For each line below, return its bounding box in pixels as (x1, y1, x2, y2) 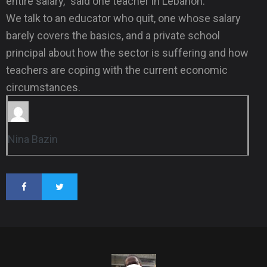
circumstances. (6, 80, 80, 94)
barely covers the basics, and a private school (6, 29, 220, 42)
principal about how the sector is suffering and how (6, 46, 249, 59)
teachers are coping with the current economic (6, 63, 228, 76)
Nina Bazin (8, 132, 58, 145)
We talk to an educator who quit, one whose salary (6, 11, 241, 24)
